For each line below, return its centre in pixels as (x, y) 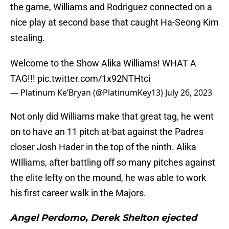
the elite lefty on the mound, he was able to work (108, 178)
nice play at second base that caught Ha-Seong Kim (114, 22)
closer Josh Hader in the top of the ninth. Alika (103, 147)
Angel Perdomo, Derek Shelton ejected (104, 218)
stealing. (28, 38)
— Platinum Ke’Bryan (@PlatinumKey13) (88, 93)
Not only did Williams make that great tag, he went (112, 117)
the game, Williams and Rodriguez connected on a (111, 7)
